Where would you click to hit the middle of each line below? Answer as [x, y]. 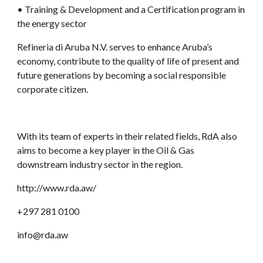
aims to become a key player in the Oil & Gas [106, 150]
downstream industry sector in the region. [100, 164]
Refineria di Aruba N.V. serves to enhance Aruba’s [115, 47]
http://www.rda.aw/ [57, 188]
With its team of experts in [70, 136]
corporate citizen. [54, 89]
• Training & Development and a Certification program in [131, 9]
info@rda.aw [43, 235]
